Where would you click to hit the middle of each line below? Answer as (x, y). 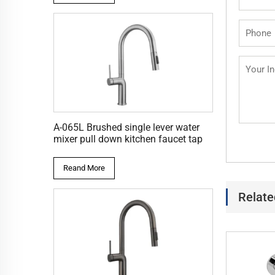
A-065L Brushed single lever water (126, 128)
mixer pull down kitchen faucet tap (128, 139)
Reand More (84, 168)
